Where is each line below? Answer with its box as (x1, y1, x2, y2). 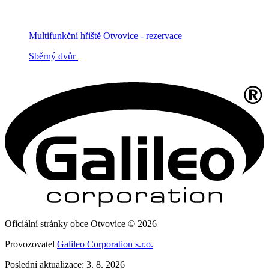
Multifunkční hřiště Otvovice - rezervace (29, 30, 182, 41)
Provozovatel (5, 239, 57, 250)
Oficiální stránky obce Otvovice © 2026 (5, 219, 157, 229)
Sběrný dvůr (29, 50, 78, 61)
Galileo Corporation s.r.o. (57, 239, 153, 250)
